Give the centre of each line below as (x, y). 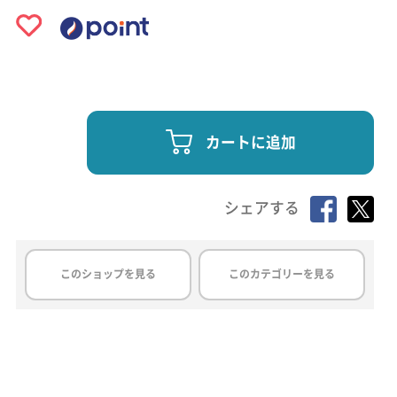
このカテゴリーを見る (282, 274)
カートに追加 (250, 144)
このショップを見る (109, 274)
